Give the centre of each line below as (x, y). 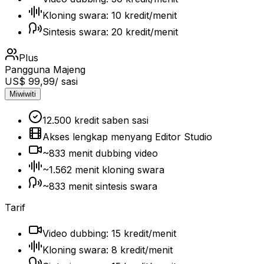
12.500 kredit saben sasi (95, 120)
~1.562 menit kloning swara (103, 169)
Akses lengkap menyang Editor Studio (127, 136)
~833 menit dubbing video (100, 153)
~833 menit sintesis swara (100, 186)
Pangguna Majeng (45, 69)
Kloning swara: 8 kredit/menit (108, 250)
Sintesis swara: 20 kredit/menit (110, 32)
